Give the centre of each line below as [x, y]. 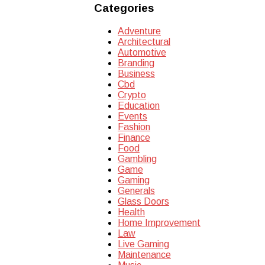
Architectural [144, 42]
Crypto [132, 95]
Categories [124, 8]
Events [132, 117]
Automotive [142, 53]
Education [139, 106]
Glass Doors [143, 202]
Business [136, 74]
